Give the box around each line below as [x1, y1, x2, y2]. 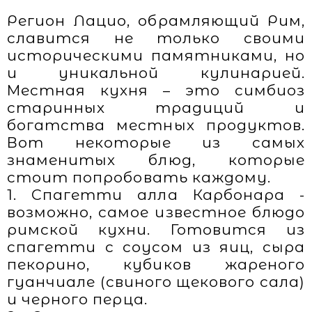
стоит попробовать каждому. [7, 169, 272, 186]
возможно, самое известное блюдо [7, 203, 305, 221]
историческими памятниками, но [7, 47, 305, 64]
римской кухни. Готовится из [7, 221, 305, 238]
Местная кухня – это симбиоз [7, 81, 305, 99]
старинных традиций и [7, 99, 305, 116]
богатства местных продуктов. [7, 116, 305, 134]
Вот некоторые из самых [7, 134, 305, 151]
